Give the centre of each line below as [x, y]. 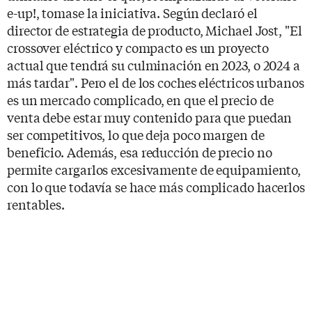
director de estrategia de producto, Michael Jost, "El [155, 30]
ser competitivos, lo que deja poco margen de [136, 134]
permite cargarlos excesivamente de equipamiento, [154, 169]
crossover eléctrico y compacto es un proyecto [138, 47]
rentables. [36, 204]
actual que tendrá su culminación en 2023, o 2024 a [154, 64]
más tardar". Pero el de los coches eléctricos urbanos [156, 82]
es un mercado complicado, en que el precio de [140, 99]
